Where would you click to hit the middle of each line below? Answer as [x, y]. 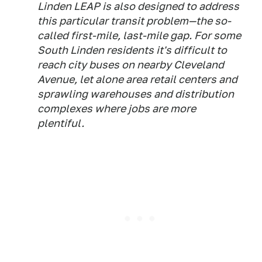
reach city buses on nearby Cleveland [131, 65]
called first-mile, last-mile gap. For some [139, 36]
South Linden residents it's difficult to [132, 50]
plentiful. [61, 123]
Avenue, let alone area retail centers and [137, 80]
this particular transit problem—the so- [134, 21]
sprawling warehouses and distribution [136, 94]
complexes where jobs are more [117, 109]
